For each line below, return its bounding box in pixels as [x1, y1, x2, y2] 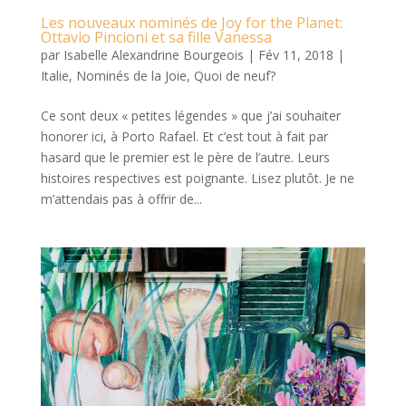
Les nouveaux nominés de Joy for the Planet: [40, 12, 343, 33]
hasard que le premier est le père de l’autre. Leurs [40, 148, 330, 166]
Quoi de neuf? [193, 66, 275, 84]
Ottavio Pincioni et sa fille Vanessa [40, 26, 272, 47]
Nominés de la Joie [75, 66, 187, 84]
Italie [40, 66, 69, 84]
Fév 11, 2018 [257, 45, 333, 63]
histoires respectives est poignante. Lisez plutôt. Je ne [40, 169, 354, 187]
